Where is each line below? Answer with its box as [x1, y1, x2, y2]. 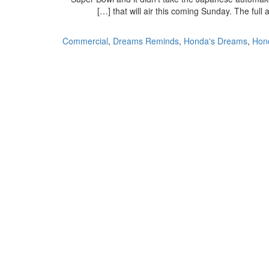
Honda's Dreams [184, 35, 247, 47]
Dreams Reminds [113, 35, 179, 47]
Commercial [62, 35, 108, 47]
